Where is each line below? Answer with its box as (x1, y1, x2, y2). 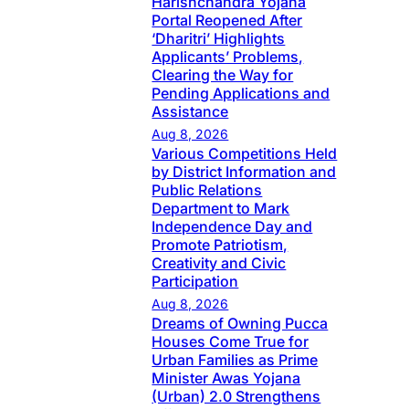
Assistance (152, 102, 229, 121)
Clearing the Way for (152, 66, 294, 85)
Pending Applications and (152, 84, 330, 103)
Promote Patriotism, (152, 236, 288, 255)
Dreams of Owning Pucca (152, 314, 329, 333)
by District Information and (152, 163, 337, 182)
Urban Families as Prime (152, 351, 319, 370)
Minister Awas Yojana (152, 369, 301, 388)
